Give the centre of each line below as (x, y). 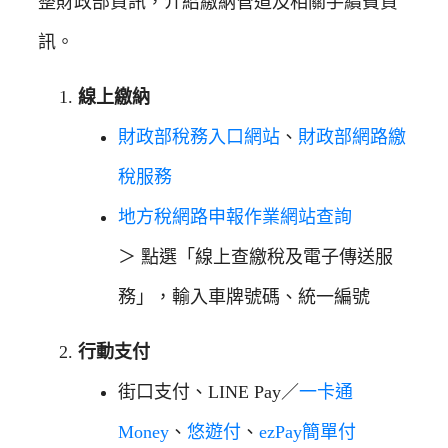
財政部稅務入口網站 (199, 136)
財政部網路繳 (352, 136)
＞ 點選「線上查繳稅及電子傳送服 (255, 256)
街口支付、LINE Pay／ (208, 391)
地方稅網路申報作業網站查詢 (235, 216)
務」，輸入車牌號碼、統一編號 (244, 296)
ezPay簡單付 (307, 431)
